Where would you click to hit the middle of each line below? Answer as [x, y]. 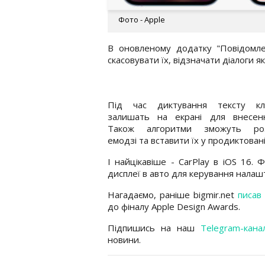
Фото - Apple [142, 19]
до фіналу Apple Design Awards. [174, 206]
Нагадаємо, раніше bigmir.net [173, 194]
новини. [124, 239]
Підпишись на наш [154, 227]
